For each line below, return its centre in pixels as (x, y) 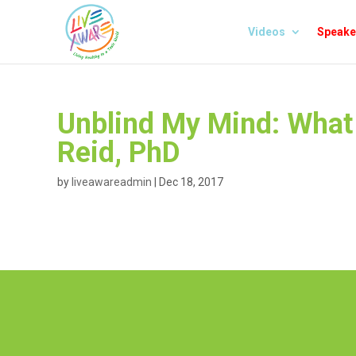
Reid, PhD (119, 153)
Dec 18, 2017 (191, 182)
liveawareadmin (112, 182)
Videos (267, 32)
